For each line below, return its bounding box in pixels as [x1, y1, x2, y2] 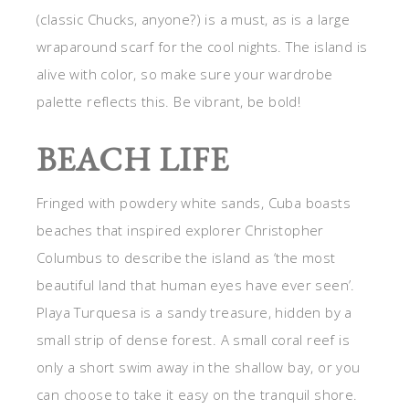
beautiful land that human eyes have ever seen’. [37, 276, 355, 294]
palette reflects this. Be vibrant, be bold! [37, 92, 301, 110]
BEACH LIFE [37, 138, 229, 181]
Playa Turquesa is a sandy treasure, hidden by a [37, 303, 352, 321]
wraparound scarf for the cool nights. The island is [37, 37, 368, 56]
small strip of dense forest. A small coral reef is [37, 330, 350, 349]
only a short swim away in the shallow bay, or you [37, 358, 361, 376]
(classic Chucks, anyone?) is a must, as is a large [37, 10, 350, 28]
